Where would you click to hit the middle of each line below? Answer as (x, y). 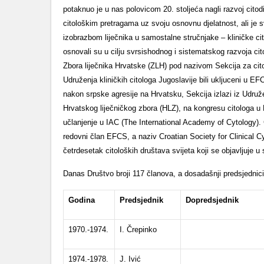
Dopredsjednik (212, 200)
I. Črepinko (138, 230)
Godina (82, 200)
